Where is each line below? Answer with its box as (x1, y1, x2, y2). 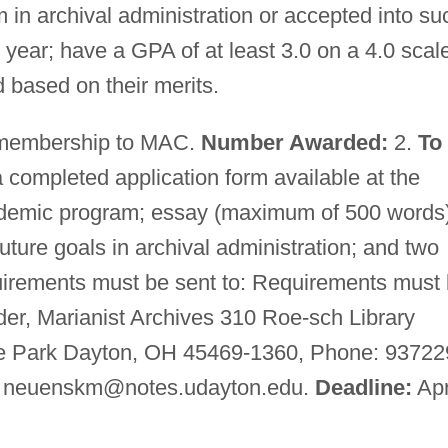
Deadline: (314, 374, 412, 400)
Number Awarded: (200, 129, 388, 155)
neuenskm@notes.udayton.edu (2, 374, 303, 400)
